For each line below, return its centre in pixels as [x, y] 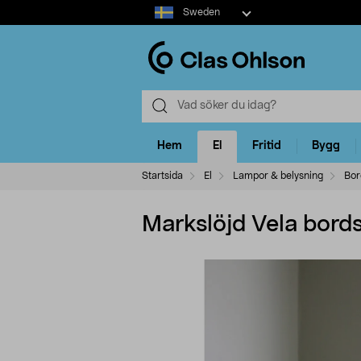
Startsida [162, 175]
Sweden [201, 12]
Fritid [267, 146]
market [160, 23]
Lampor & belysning [278, 175]
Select [158, 7]
